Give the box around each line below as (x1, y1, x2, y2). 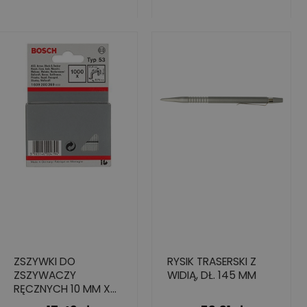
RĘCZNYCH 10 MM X (14, 281, 110, 296)
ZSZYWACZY (14, 267, 76, 282)
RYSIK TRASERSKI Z (167, 254, 256, 269)
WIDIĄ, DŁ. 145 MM (167, 267, 256, 282)
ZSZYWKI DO (14, 254, 75, 269)
